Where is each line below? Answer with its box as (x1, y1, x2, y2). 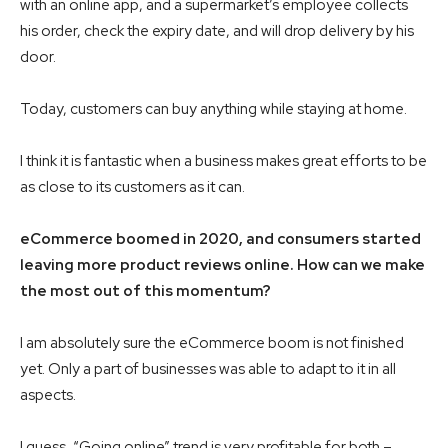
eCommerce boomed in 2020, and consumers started (20, 229, 421, 250)
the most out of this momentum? (20, 281, 271, 302)
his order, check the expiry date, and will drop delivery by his (20, 21, 414, 42)
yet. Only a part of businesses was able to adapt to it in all (20, 359, 396, 380)
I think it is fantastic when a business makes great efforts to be (20, 151, 427, 172)
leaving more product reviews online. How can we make (20, 255, 425, 276)
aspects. (20, 385, 79, 406)
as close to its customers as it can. (20, 177, 245, 198)
